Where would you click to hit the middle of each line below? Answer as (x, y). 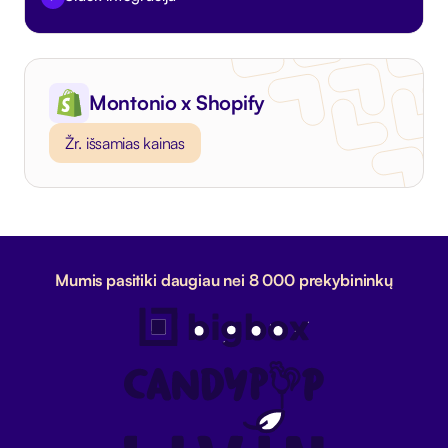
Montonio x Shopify (177, 103)
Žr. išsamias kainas (125, 143)
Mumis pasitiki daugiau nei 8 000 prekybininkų (224, 280)
